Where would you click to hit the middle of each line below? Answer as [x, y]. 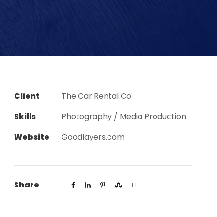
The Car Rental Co [97, 96]
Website [32, 137]
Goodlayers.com [93, 137]
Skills [25, 116]
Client [27, 96]
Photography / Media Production [124, 116]
